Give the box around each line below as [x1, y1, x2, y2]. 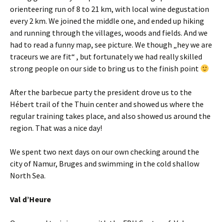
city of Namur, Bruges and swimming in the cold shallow [10, 159, 199, 168]
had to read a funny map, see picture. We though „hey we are [10, 40, 212, 50]
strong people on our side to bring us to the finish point [10, 63, 200, 73]
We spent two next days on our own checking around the [10, 147, 199, 157]
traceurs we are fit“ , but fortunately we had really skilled [10, 52, 202, 61]
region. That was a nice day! [10, 123, 102, 133]
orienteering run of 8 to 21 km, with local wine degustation [10, 4, 209, 14]
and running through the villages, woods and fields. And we [10, 28, 208, 38]
